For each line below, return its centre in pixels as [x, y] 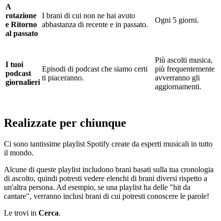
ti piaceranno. [63, 77]
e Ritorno [21, 24]
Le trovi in [21, 213]
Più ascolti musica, [184, 60]
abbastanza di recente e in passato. [95, 24]
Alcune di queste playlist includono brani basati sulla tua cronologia [109, 169]
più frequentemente [185, 69]
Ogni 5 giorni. [177, 20]
